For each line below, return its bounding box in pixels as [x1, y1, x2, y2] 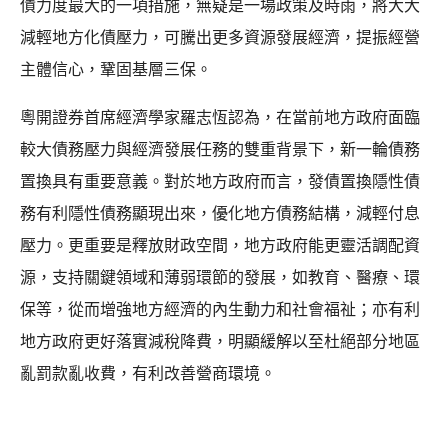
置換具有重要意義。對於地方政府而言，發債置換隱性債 [20, 171, 420, 191]
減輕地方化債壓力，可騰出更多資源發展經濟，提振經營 [20, 27, 420, 47]
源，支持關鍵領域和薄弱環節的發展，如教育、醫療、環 [20, 267, 420, 287]
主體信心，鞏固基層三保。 [20, 59, 212, 79]
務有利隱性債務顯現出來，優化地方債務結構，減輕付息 [20, 203, 420, 223]
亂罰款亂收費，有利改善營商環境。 [20, 363, 276, 383]
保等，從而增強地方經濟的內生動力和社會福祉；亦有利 [20, 299, 420, 319]
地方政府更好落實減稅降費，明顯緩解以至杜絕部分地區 [20, 331, 420, 351]
